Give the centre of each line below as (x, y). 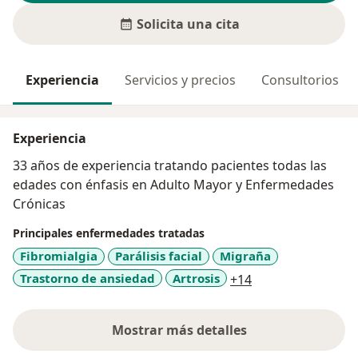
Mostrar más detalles (179, 330)
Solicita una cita (188, 24)
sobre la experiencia (241, 338)
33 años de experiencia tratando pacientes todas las (170, 166)
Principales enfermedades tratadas (109, 233)
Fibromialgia (59, 256)
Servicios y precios (180, 80)
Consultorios (300, 80)
